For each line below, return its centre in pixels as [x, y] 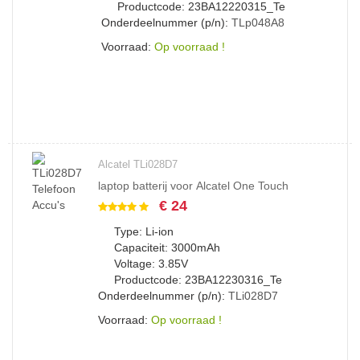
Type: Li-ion [144, 231]
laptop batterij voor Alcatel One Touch [193, 186]
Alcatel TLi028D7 [138, 164]
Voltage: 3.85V [151, 264]
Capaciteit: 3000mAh [167, 247]
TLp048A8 [258, 22]
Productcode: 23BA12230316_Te [198, 280]
